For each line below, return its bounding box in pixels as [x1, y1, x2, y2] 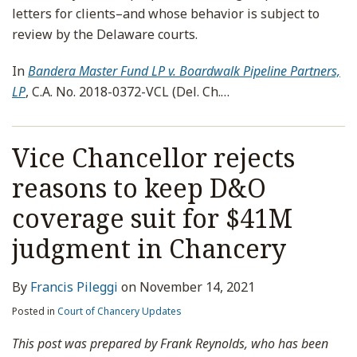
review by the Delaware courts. [12, 25, 198, 43]
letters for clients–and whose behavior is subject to [12, 5, 320, 22]
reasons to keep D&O [12, 171, 266, 205]
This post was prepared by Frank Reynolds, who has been [12, 335, 328, 352]
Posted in [12, 304, 57, 318]
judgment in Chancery [12, 231, 286, 265]
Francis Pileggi [30, 278, 118, 296]
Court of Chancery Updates [57, 304, 182, 318]
